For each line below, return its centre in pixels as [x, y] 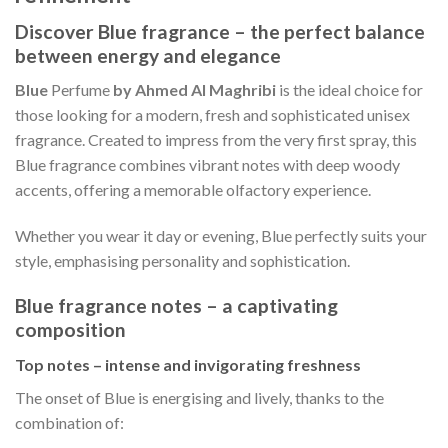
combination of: [69, 422]
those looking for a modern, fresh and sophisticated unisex [212, 115]
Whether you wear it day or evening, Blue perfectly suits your [221, 236]
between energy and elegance [148, 55]
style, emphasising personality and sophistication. [182, 261]
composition [70, 329]
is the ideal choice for [349, 90]
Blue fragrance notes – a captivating [176, 305]
